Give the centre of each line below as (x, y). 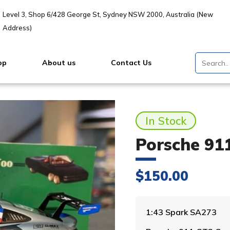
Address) (17, 28)
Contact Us (131, 63)
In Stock (166, 120)
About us (59, 63)
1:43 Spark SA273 (181, 212)
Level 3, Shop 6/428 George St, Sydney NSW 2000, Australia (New (108, 14)
